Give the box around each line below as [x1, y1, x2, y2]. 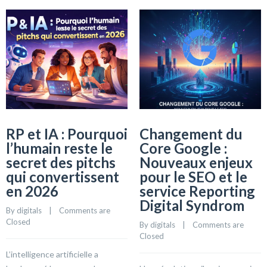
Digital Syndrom [139, 196, 244, 214]
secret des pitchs [6, 153, 116, 171]
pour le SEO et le [139, 167, 247, 185]
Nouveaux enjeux [139, 153, 253, 171]
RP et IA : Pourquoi [6, 125, 128, 142]
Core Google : [139, 139, 227, 157]
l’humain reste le [6, 139, 113, 157]
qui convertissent [6, 167, 119, 185]
